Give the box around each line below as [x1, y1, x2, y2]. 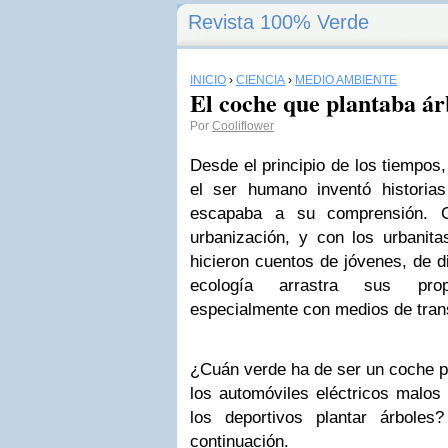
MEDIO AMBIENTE [295, 73, 397, 87]
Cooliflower [212, 119, 274, 133]
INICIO [190, 73, 226, 87]
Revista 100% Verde [188, 11, 369, 33]
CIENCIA [236, 73, 285, 87]
